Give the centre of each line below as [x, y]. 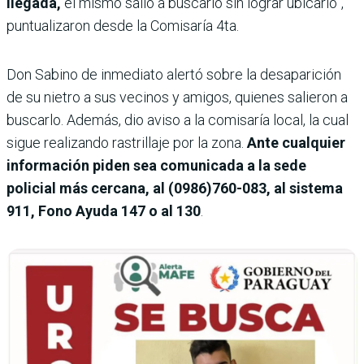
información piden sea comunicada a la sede [156, 166]
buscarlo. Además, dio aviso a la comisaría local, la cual [178, 120]
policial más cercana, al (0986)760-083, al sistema [175, 188]
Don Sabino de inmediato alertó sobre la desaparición [174, 75]
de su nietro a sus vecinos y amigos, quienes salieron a [177, 97]
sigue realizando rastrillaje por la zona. [127, 143]
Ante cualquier [296, 143]
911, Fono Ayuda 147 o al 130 [104, 211]
